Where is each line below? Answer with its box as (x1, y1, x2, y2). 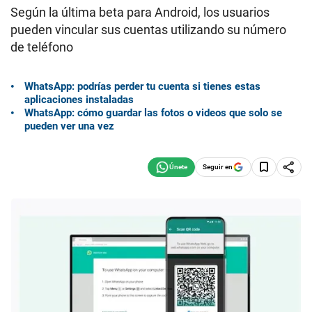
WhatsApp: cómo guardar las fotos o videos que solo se (24, 106, 282, 119)
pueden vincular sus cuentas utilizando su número (10, 22, 286, 37)
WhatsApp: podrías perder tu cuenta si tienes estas (24, 79, 260, 93)
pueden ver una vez (24, 119, 114, 132)
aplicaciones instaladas (24, 93, 134, 106)
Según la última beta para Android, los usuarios (10, 5, 270, 19)
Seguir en (203, 162, 233, 171)
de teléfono (10, 40, 73, 54)
